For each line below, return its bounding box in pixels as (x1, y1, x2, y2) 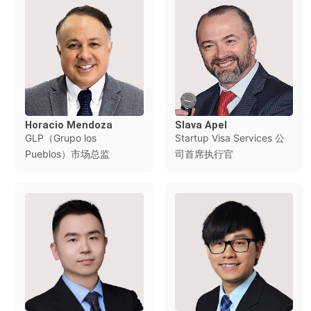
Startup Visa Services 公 (174, 131, 285, 144)
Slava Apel (174, 118, 227, 131)
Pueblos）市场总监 (24, 147, 110, 160)
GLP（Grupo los (24, 131, 96, 144)
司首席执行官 (174, 147, 233, 160)
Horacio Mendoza (24, 118, 112, 131)
